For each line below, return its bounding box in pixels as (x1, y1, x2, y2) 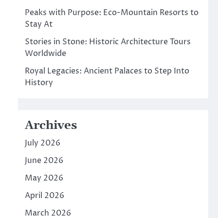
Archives (24, 118, 77, 133)
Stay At (24, 19, 53, 30)
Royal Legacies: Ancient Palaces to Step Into (24, 66, 189, 76)
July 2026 (24, 138, 60, 148)
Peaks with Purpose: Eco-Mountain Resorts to (24, 7, 199, 18)
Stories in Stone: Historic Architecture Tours (24, 36, 191, 47)
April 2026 (24, 190, 64, 201)
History (24, 77, 53, 88)
